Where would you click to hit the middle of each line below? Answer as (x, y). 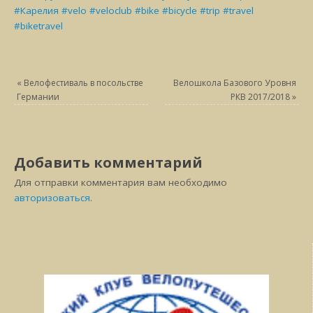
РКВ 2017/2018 (261, 97)
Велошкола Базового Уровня (234, 83)
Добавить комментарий (109, 163)
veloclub (114, 10)
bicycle (183, 10)
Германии (38, 97)
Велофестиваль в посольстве (83, 83)
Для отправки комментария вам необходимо (121, 183)
